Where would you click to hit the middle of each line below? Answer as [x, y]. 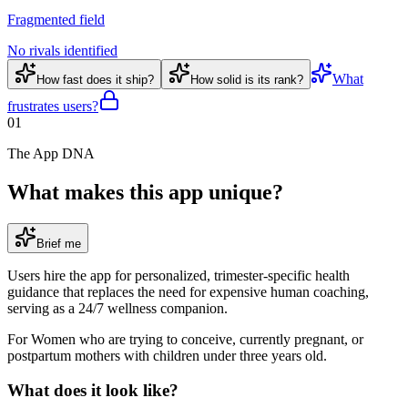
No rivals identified [62, 50]
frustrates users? [53, 106]
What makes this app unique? [145, 192]
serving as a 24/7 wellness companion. [117, 308]
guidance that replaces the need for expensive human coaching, [188, 291]
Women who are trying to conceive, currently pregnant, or [197, 339]
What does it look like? [93, 391]
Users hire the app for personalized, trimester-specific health [178, 275]
